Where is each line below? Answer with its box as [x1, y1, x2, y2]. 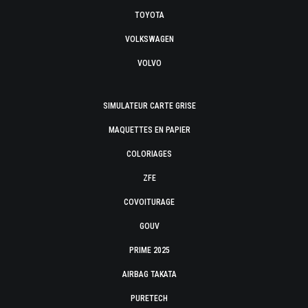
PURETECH [131, 294, 168, 303]
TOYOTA [134, 10, 164, 20]
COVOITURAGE [124, 197, 175, 207]
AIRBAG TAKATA [122, 269, 177, 279]
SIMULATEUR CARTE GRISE [102, 101, 196, 111]
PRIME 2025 [129, 245, 170, 255]
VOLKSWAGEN [124, 34, 174, 44]
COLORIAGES [126, 149, 172, 159]
